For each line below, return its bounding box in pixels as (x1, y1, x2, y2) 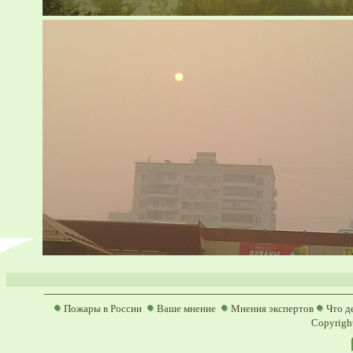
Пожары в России (63, 303, 142, 314)
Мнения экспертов (230, 303, 314, 314)
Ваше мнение (156, 303, 216, 314)
